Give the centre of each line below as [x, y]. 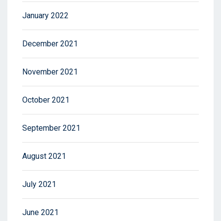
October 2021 [46, 100]
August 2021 [44, 156]
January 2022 [45, 16]
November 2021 [50, 72]
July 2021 [39, 184]
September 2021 [51, 128]
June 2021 [40, 213]
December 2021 [50, 44]
